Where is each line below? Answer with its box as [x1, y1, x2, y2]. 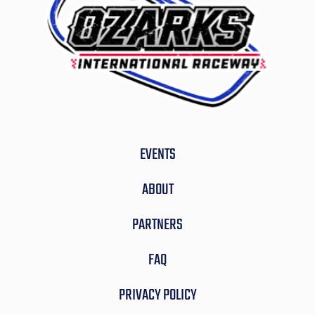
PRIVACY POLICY [118, 283, 197, 307]
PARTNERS [132, 212, 183, 237]
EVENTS [139, 142, 176, 167]
